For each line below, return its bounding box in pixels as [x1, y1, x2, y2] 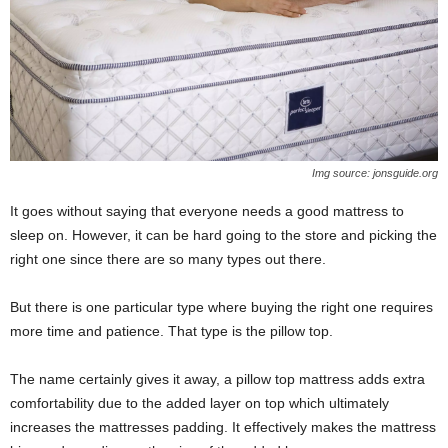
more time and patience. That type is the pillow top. [10, 323, 333, 340]
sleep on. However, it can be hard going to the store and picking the [10, 227, 437, 244]
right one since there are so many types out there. [10, 251, 326, 268]
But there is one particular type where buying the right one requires [10, 299, 433, 316]
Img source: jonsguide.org [312, 167, 438, 180]
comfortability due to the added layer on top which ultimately [10, 395, 389, 412]
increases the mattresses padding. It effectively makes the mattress [10, 419, 436, 436]
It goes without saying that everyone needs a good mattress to [10, 203, 404, 220]
